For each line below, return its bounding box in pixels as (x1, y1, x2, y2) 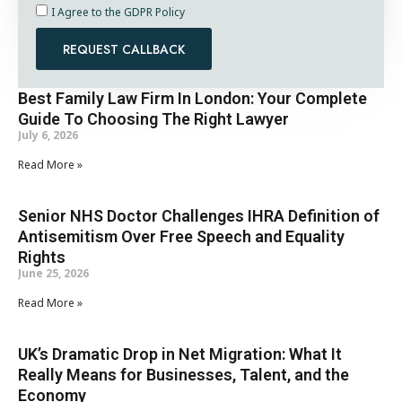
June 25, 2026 (18, 266, 89, 283)
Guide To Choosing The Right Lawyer (18, 109, 289, 129)
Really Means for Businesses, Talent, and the (18, 365, 349, 385)
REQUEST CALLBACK (63, 39, 185, 58)
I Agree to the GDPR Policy (51, 4, 185, 22)
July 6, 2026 (18, 127, 78, 144)
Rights (18, 248, 66, 267)
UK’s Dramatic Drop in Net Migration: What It (18, 345, 342, 364)
